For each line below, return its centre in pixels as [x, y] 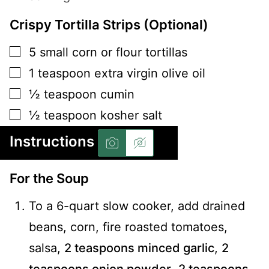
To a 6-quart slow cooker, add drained [137, 206]
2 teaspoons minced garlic [139, 248]
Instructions [54, 142]
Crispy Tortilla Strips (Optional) [109, 25]
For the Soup [49, 178]
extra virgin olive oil [150, 74]
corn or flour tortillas [130, 53]
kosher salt [131, 116]
